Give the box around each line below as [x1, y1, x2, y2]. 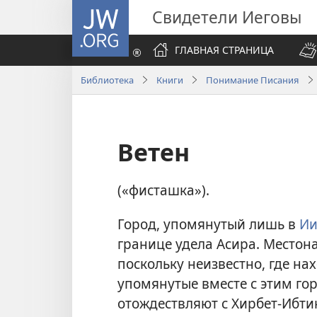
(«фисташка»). [117, 180, 209, 200]
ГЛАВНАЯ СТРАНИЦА [175, 43, 274, 57]
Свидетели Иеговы [152, 6, 301, 28]
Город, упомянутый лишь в [117, 214, 299, 234]
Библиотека [81, 73, 134, 86]
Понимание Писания [206, 73, 299, 86]
